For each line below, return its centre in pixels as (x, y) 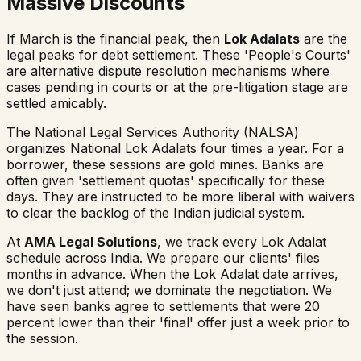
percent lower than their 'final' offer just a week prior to (178, 322)
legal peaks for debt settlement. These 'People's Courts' (178, 54)
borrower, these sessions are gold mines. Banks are (165, 164)
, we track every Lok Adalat (242, 241)
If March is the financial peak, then (115, 38)
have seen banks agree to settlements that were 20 (163, 306)
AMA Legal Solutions (91, 241)
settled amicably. (56, 103)
